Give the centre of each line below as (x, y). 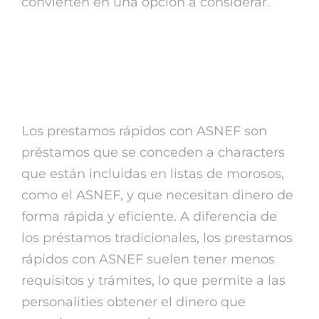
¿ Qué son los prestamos (153, 55)
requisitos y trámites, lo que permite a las (153, 280)
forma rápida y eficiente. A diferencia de (149, 216)
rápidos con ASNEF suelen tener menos (148, 259)
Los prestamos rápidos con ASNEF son (144, 131)
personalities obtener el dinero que (134, 302)
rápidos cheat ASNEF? (143, 87)
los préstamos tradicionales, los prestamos (157, 237)
